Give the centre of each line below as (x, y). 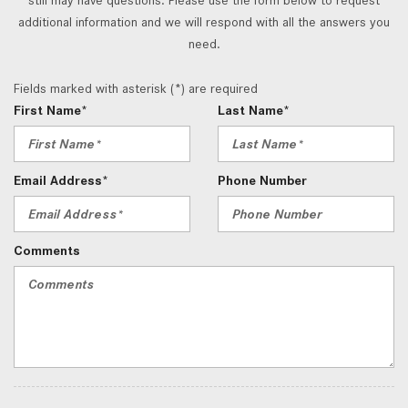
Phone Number (262, 180)
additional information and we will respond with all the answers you (204, 21)
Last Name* (254, 110)
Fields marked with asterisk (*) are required (136, 88)
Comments (47, 250)
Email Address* (61, 180)
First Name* (51, 110)
